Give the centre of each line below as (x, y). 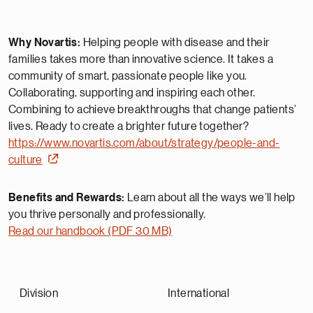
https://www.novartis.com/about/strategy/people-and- (144, 143)
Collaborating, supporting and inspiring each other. (132, 93)
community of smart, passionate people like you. (128, 76)
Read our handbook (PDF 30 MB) (90, 231)
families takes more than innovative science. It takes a (141, 59)
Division (39, 293)
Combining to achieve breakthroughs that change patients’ (153, 110)
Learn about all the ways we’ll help (210, 198)
